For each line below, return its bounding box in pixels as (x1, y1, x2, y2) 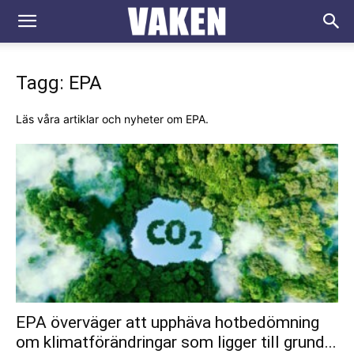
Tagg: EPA (16, 72, 102, 94)
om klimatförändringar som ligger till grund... (16, 333, 337, 352)
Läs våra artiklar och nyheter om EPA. (16, 112, 209, 126)
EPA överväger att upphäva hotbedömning (16, 313, 319, 333)
